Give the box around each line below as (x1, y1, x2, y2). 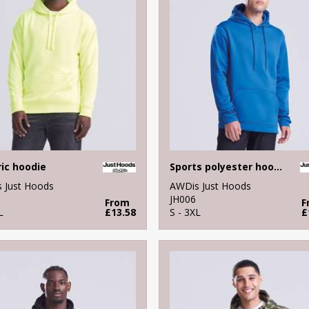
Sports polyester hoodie (273, 159, 282, 173)
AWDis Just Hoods (169, 179, 251, 192)
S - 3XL (169, 205, 201, 219)
